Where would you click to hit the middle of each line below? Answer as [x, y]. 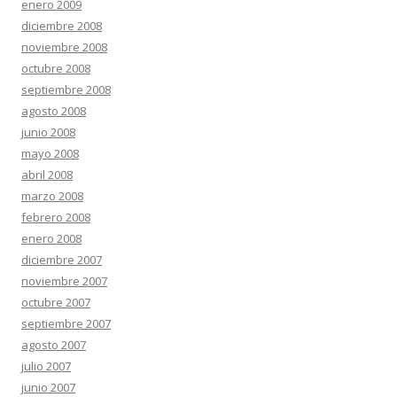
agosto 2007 [54, 345]
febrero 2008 [56, 217]
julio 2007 [46, 366]
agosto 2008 [54, 111]
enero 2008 [51, 238]
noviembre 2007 [64, 281]
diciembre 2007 [62, 260]
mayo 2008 [50, 153]
